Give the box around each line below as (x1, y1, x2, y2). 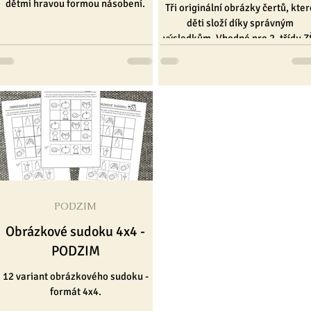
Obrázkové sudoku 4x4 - (6, 223, 145, 241)
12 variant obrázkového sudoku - (2, 270, 149, 283)
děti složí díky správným (186, 17, 294, 30)
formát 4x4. (49, 285, 101, 299)
